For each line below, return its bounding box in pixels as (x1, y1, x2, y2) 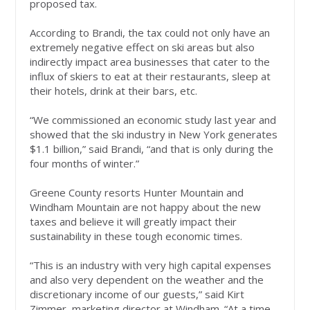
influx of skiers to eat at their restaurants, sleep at (30, 69, 271, 84)
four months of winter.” (30, 156, 140, 171)
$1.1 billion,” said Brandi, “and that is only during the (30, 142, 274, 156)
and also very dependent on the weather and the (30, 273, 264, 287)
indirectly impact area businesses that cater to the (30, 55, 271, 69)
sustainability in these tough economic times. (30, 229, 243, 244)
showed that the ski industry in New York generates (30, 127, 278, 142)
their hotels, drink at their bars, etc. (30, 84, 198, 98)
